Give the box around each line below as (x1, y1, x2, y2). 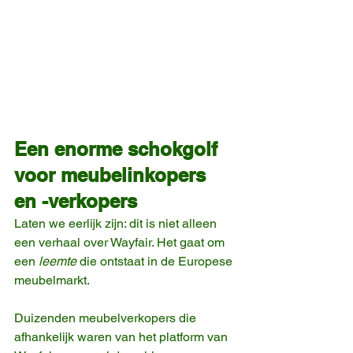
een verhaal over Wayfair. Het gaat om (14, 234, 228, 250)
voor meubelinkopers (14, 163, 211, 186)
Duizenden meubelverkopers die (14, 310, 199, 325)
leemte (39, 253, 76, 269)
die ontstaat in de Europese (76, 253, 236, 269)
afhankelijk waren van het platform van (14, 329, 231, 344)
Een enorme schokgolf (14, 137, 223, 160)
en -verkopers (14, 189, 137, 212)
